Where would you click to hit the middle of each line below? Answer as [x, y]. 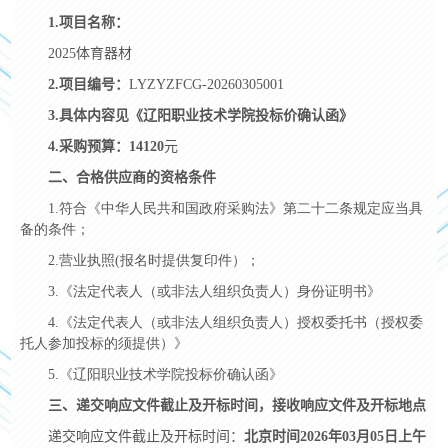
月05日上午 [390, 437]
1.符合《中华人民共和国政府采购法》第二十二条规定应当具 [235, 209]
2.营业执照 [81, 261]
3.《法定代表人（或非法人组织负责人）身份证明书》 [214, 292]
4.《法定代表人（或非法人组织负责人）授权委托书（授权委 [235, 323]
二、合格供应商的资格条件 [131, 178]
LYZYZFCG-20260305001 [206, 85]
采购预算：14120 [111, 147]
